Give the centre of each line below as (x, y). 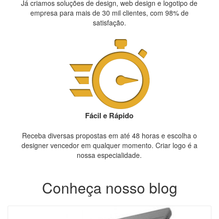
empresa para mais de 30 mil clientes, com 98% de (109, 13)
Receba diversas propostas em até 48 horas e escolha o (109, 136)
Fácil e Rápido (109, 116)
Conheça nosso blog (109, 188)
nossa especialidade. (109, 155)
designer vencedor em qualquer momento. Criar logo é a (109, 145)
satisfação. (109, 23)
